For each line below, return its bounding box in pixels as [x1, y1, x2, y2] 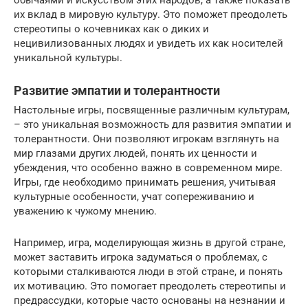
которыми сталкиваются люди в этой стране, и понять [14, 265, 283, 278]
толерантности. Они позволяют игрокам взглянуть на [14, 133, 279, 145]
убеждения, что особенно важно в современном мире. [14, 162, 283, 174]
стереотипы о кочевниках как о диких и [14, 23, 209, 35]
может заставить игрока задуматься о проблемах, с [14, 251, 267, 263]
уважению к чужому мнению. [14, 205, 157, 217]
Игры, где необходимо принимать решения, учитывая [14, 176, 276, 188]
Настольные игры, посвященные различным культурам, [14, 104, 289, 116]
